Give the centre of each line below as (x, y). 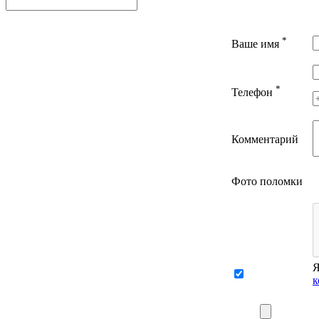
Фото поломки (267, 182)
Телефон (253, 93)
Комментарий (265, 140)
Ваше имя (257, 44)
